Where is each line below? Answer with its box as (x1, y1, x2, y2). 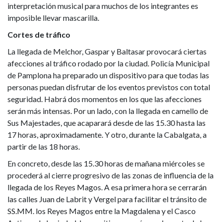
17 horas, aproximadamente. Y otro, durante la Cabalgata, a (7, 129, 207, 139)
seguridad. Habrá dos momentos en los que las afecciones (7, 94, 202, 104)
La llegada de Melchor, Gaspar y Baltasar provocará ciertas (7, 46, 207, 56)
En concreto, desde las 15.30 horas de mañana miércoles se (7, 158, 205, 168)
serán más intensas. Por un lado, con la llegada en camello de (7, 106, 208, 115)
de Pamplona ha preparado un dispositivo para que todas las (7, 70, 209, 80)
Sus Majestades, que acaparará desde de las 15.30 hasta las (7, 117, 206, 127)
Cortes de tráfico (7, 29, 72, 39)
